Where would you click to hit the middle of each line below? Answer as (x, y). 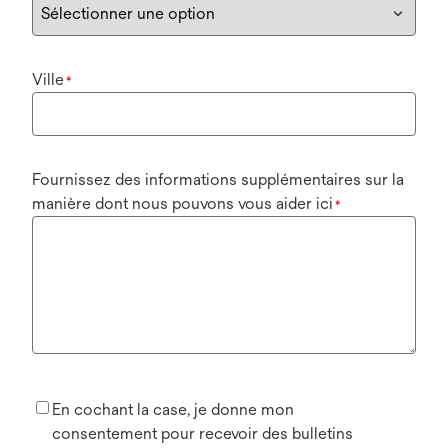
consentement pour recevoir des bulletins (202, 434)
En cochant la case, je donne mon (173, 410)
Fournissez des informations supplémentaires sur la (218, 180)
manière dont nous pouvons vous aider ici (182, 204)
